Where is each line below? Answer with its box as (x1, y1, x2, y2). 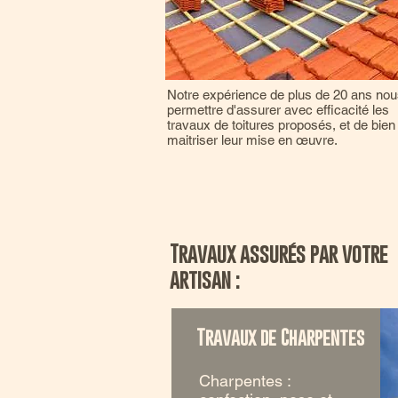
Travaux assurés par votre (170, 241, 387, 267)
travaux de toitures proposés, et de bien (167, 117, 395, 132)
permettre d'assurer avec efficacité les (167, 102, 389, 117)
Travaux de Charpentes (196, 325, 364, 348)
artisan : (170, 267, 240, 292)
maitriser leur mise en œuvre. (167, 132, 338, 147)
